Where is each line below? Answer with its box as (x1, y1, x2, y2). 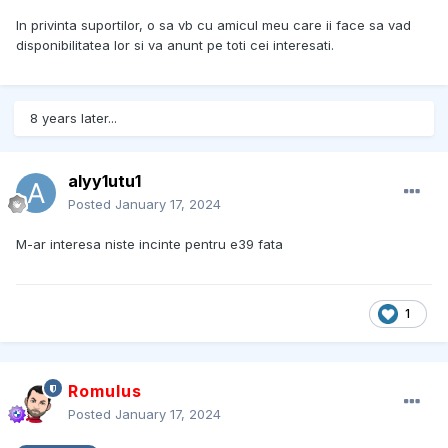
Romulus (68, 381, 143, 402)
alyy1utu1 (68, 171, 141, 192)
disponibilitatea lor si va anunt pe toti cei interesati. (16, 37, 334, 54)
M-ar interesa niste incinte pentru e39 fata (16, 236, 283, 253)
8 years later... (30, 110, 117, 127)
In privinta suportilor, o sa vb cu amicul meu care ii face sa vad (16, 17, 411, 34)
